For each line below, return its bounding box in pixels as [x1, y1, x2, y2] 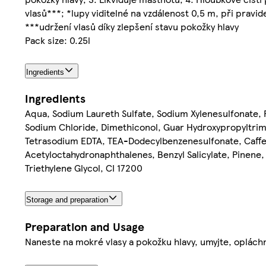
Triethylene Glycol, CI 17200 [25, 161, 142, 175]
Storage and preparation [26, 195, 108, 205]
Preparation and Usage [25, 218, 144, 235]
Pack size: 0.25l [25, 33, 90, 47]
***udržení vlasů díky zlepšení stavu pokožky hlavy [25, 19, 239, 33]
